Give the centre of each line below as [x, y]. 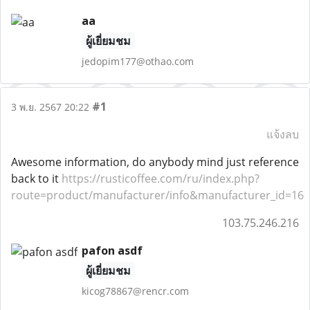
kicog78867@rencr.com [135, 291]
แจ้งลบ [283, 134]
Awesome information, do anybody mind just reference [155, 162]
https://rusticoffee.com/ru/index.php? [161, 179]
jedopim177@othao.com [137, 61]
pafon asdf [112, 250]
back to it [36, 179]
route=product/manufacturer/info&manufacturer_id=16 [157, 195]
